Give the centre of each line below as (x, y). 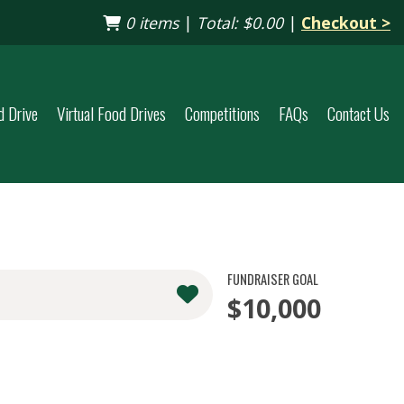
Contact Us (358, 114)
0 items (150, 23)
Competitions (222, 114)
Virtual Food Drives (111, 114)
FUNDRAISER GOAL (272, 279)
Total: (220, 23)
